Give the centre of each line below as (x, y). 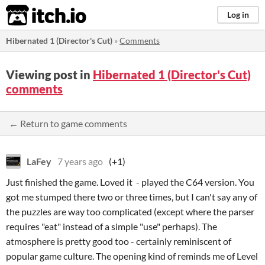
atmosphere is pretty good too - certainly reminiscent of (119, 241)
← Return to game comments (68, 123)
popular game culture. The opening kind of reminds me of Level (132, 256)
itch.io (31, 15)
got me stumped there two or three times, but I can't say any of (132, 197)
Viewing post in (49, 75)
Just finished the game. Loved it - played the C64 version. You (130, 182)
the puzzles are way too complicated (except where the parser (130, 211)
